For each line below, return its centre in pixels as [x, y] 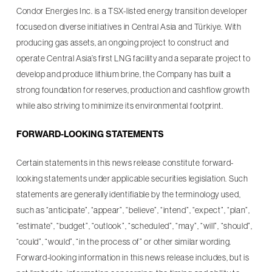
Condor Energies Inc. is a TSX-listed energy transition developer [132, 11]
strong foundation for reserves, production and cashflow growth [133, 90]
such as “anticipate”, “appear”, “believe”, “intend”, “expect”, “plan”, [133, 210]
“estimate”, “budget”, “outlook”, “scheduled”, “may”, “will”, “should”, [134, 226]
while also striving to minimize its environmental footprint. [120, 106]
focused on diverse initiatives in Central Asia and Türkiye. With [129, 27]
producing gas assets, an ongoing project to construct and [122, 42]
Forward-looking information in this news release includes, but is [133, 257]
